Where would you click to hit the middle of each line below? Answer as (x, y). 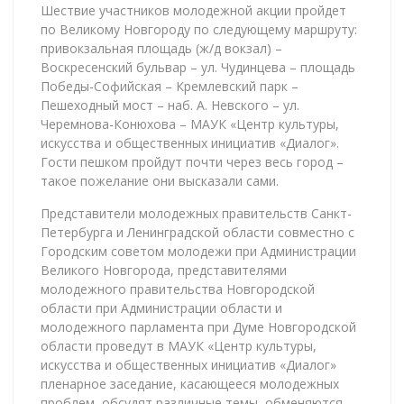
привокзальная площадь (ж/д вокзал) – (161, 48)
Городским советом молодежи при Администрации (198, 251)
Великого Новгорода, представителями (164, 270)
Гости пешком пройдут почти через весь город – (192, 161)
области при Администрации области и (161, 308)
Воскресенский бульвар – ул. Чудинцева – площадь (198, 67)
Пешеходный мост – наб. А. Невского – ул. (170, 105)
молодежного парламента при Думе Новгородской (198, 326)
